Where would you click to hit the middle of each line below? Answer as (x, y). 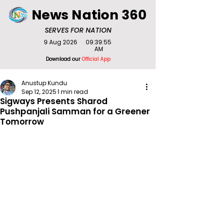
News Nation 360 (89, 15)
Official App (96, 59)
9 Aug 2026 (60, 42)
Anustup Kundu (44, 83)
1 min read (73, 92)
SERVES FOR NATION (78, 30)
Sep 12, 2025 (39, 92)
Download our (64, 59)
